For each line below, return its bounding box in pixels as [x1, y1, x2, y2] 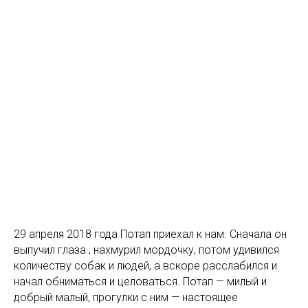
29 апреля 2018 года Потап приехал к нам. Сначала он [14, 228, 287, 241]
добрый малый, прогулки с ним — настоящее [14, 291, 238, 305]
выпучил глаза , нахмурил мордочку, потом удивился [14, 243, 279, 257]
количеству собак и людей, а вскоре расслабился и [14, 259, 277, 273]
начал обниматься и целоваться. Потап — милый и [14, 275, 267, 289]
